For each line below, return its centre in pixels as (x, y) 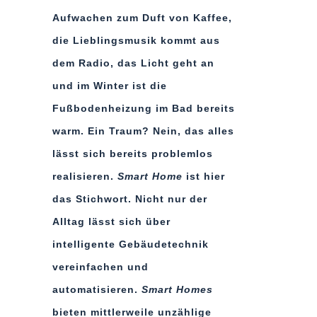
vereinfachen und (100, 267)
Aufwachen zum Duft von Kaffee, (142, 18)
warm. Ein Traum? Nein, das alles (143, 131)
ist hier (204, 176)
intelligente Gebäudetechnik (131, 244)
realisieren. (85, 176)
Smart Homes (177, 289)
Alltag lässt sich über (111, 221)
